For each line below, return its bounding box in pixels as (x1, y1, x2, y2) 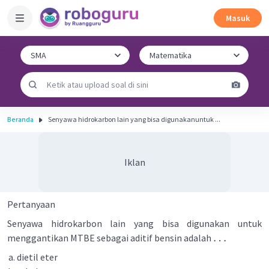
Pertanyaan (7, 198, 55, 210)
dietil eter (17, 251, 58, 263)
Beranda (7, 115, 34, 124)
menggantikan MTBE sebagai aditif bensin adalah (7, 232, 213, 244)
